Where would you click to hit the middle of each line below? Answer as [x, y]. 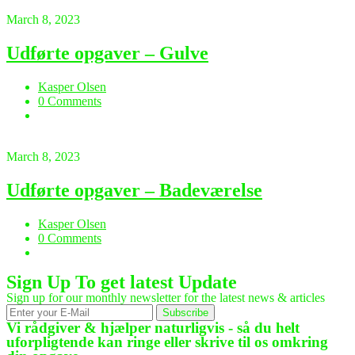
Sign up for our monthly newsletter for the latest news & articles [166, 297]
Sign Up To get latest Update [122, 282]
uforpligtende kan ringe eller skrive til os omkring [167, 342]
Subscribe [185, 312]
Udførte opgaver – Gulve [107, 53]
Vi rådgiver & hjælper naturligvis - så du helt [153, 327]
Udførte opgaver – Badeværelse [134, 190]
